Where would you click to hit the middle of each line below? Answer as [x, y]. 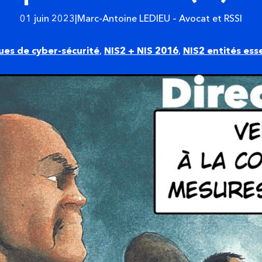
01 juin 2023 [47, 18]
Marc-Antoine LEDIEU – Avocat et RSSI [160, 18]
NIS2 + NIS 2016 [141, 51]
